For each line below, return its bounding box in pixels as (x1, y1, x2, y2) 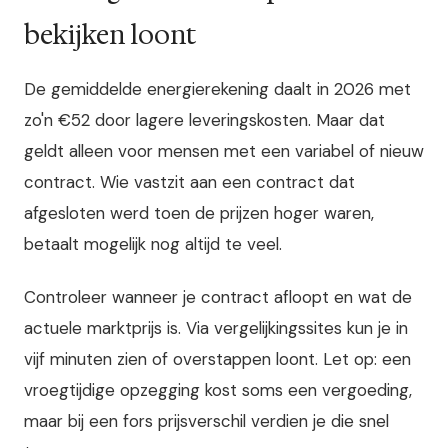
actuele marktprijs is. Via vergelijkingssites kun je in (24, 317, 408, 340)
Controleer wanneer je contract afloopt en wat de (24, 286, 412, 309)
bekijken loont (24, 18, 196, 53)
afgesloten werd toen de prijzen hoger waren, (24, 202, 374, 225)
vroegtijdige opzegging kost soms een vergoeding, (24, 379, 412, 402)
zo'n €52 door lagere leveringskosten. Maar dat (24, 109, 385, 132)
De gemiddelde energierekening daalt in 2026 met (24, 78, 411, 101)
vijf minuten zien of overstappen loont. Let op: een (24, 348, 411, 371)
